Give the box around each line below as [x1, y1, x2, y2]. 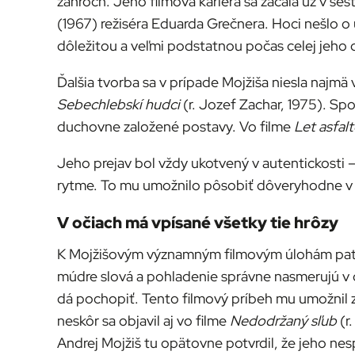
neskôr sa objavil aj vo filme [57, 311, 230, 330]
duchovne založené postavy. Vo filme [57, 117, 294, 136]
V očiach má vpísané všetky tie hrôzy [57, 212, 338, 234]
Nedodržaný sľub [230, 311, 337, 330]
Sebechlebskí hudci [57, 95, 180, 114]
